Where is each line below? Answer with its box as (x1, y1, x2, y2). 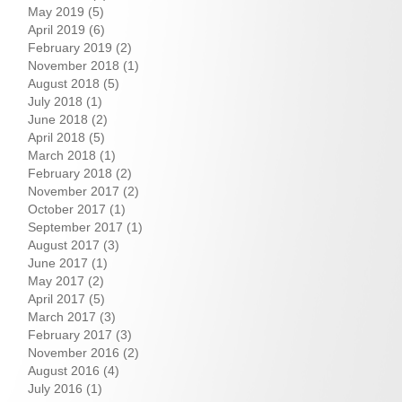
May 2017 (28, 274, 84, 288)
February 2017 (28, 328, 112, 342)
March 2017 (28, 310, 96, 324)
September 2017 (28, 220, 123, 234)
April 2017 (28, 292, 85, 306)
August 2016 (28, 363, 100, 378)
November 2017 (28, 184, 119, 198)
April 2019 (28, 22, 85, 37)
